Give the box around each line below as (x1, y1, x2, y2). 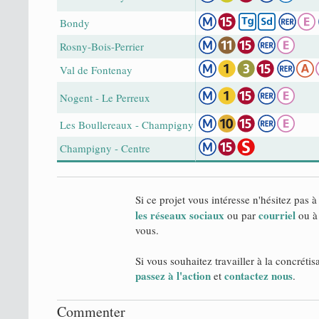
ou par (224, 207, 258, 222)
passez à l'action (135, 267, 211, 283)
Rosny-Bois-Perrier (60, 38, 144, 53)
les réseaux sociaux (135, 206, 224, 223)
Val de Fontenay (60, 62, 132, 77)
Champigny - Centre (60, 140, 150, 155)
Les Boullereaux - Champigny (60, 117, 194, 132)
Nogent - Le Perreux (60, 90, 150, 105)
